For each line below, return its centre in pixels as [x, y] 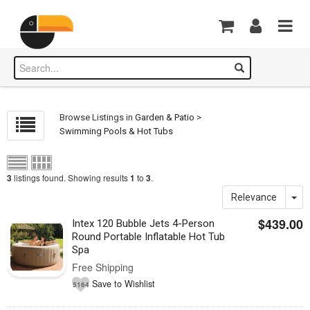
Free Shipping [103, 267]
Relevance [254, 197]
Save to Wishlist [124, 283]
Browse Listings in [98, 117]
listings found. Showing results [71, 177]
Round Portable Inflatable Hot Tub [149, 237]
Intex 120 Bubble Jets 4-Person [144, 224]
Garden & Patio [165, 117]
